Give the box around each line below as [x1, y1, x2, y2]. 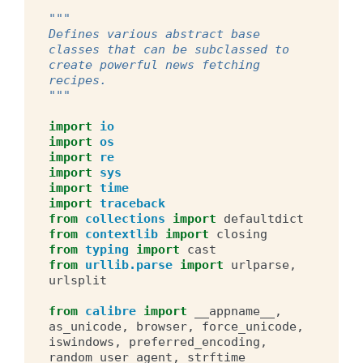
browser [136, 318, 187, 334]
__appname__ [194, 303, 275, 318]
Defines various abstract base [49, 26, 260, 41]
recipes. [49, 72, 107, 88]
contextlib [85, 226, 158, 241]
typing [85, 241, 129, 257]
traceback [100, 195, 165, 211]
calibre [85, 303, 136, 318]
